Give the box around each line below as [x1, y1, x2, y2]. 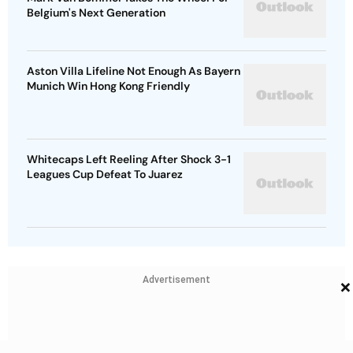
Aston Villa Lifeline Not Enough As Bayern [27, 64, 240, 79]
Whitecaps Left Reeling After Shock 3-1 [27, 152, 231, 167]
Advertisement [143, 274, 210, 286]
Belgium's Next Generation [27, 6, 165, 20]
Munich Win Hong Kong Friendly [27, 79, 190, 94]
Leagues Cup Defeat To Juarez [27, 167, 183, 182]
